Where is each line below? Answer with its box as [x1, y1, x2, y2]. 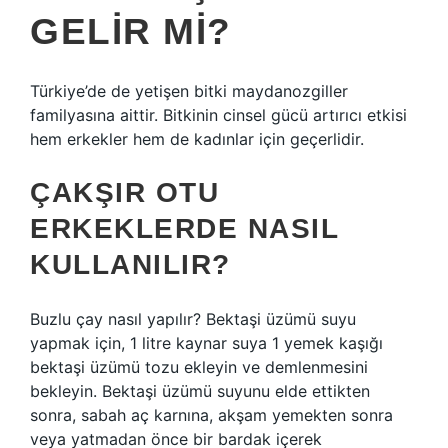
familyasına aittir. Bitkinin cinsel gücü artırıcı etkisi [30, 105, 407, 125]
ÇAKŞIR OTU [30, 177, 219, 208]
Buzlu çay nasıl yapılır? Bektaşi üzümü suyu [30, 309, 356, 329]
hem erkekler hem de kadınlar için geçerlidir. [30, 129, 364, 149]
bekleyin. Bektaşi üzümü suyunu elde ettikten [30, 381, 370, 401]
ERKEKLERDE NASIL [30, 213, 338, 244]
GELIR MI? [30, 11, 232, 52]
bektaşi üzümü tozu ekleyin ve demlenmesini [30, 357, 368, 377]
